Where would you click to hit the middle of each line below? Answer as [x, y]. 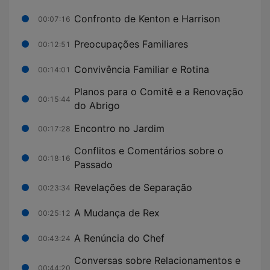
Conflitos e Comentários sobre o [149, 151]
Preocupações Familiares [131, 44]
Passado [93, 165]
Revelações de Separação [133, 187]
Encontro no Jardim [119, 128]
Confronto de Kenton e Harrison [147, 18]
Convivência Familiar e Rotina [142, 69]
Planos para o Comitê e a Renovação [159, 92]
